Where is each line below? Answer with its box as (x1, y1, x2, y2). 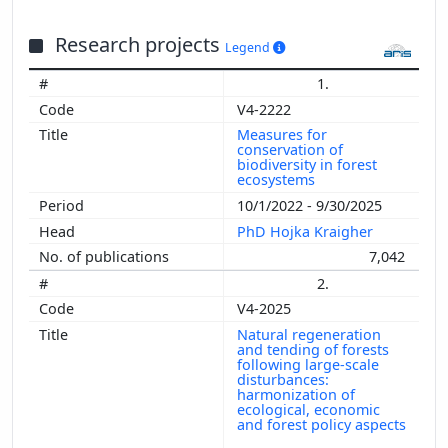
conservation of (237, 140, 343, 160)
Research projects (55, 31, 225, 59)
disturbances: (237, 369, 329, 389)
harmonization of (237, 384, 355, 404)
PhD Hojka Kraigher (237, 221, 377, 241)
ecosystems (237, 170, 319, 190)
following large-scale (237, 354, 379, 374)
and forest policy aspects (237, 414, 406, 434)
